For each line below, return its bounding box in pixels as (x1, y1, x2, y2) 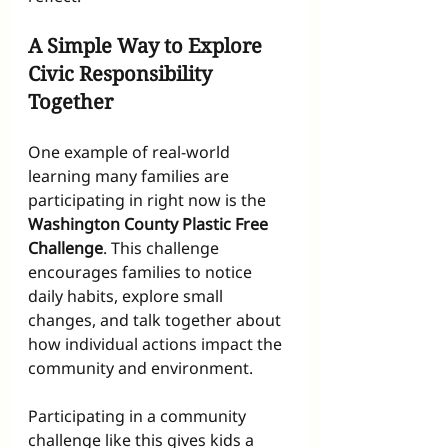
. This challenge (103, 237, 223, 260)
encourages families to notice (28, 261, 256, 284)
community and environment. (28, 357, 253, 380)
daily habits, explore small (28, 285, 227, 308)
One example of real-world (28, 141, 234, 164)
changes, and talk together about (28, 309, 285, 332)
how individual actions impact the (28, 333, 286, 356)
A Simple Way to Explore (28, 32, 267, 60)
